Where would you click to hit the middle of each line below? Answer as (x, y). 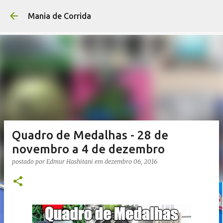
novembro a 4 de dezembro (88, 149)
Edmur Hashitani (70, 162)
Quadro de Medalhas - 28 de (90, 135)
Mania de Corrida (59, 16)
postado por (29, 162)
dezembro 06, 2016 (131, 162)
